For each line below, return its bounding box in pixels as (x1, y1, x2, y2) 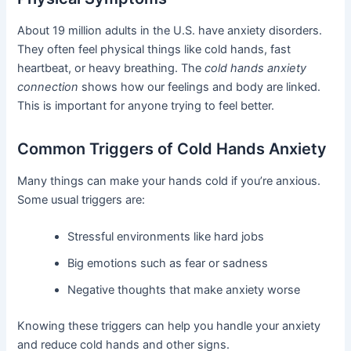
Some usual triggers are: (17, 192, 146, 207)
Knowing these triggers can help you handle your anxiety (17, 318, 321, 333)
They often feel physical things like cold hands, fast (17, 42, 291, 56)
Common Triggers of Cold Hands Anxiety (17, 139, 327, 158)
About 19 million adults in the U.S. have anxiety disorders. (17, 23, 323, 38)
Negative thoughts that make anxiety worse (67, 283, 301, 298)
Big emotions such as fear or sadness (67, 256, 269, 271)
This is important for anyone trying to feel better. (17, 98, 275, 113)
